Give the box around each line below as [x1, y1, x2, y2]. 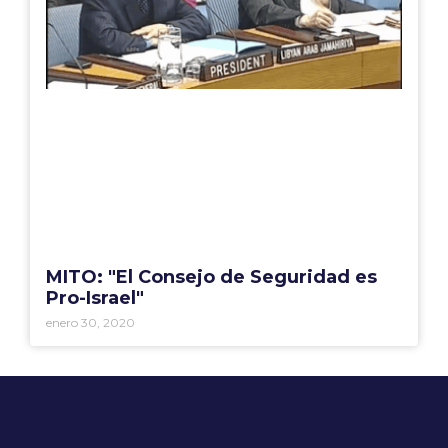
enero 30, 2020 [46, 314, 135, 330]
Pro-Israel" [46, 286, 144, 309]
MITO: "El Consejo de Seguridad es [46, 265, 377, 288]
